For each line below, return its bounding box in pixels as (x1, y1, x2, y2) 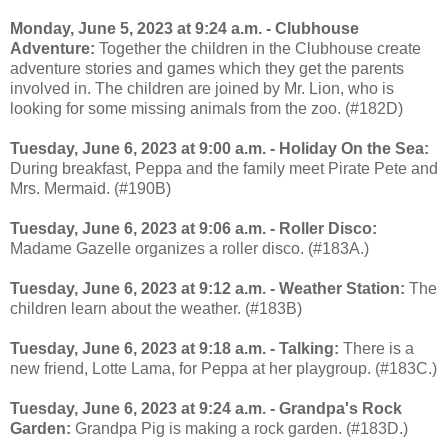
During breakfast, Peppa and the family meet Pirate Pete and (10, 159, 438, 177)
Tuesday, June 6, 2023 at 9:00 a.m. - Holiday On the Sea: (10, 139, 429, 157)
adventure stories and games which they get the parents (10, 59, 404, 77)
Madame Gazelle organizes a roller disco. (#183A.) (10, 239, 369, 257)
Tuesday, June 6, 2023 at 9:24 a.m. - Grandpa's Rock (10, 399, 402, 417)
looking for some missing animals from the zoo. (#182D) (10, 99, 403, 117)
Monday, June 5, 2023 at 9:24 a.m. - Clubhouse (10, 19, 359, 37)
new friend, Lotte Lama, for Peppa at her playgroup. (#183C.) (10, 359, 437, 377)
